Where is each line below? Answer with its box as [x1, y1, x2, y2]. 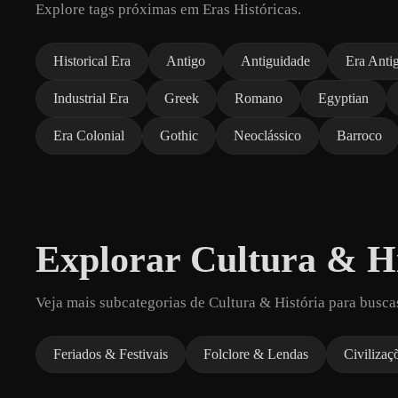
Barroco [337, 127, 382, 143]
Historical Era [53, 52, 131, 68]
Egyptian [318, 90, 369, 106]
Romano [235, 90, 283, 106]
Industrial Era [53, 90, 129, 106]
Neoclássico [234, 127, 301, 143]
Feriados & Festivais [53, 346, 168, 362]
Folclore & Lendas [203, 346, 308, 362]
